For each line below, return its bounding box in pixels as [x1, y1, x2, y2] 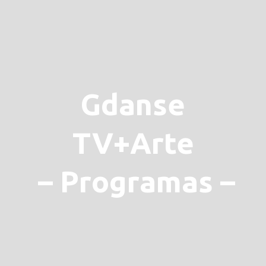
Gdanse [81, 87, 185, 121]
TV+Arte [72, 126, 194, 159]
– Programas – [31, 164, 235, 198]
